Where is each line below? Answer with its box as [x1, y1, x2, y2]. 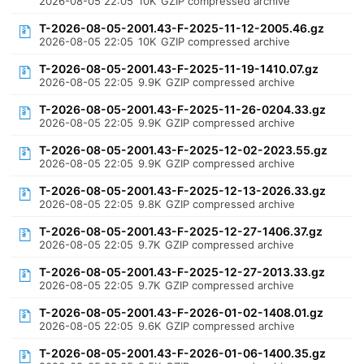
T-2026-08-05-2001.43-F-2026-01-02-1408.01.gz [39, 305, 324, 319]
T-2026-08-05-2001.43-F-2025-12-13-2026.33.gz [39, 184, 327, 197]
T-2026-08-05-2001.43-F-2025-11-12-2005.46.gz [39, 21, 325, 35]
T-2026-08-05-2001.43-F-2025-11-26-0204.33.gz [39, 102, 327, 116]
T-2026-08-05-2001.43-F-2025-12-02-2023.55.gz [39, 143, 328, 157]
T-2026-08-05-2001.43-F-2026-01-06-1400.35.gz [39, 346, 327, 360]
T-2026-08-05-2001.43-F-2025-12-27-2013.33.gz [39, 265, 326, 279]
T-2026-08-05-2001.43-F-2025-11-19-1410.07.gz [39, 62, 319, 76]
